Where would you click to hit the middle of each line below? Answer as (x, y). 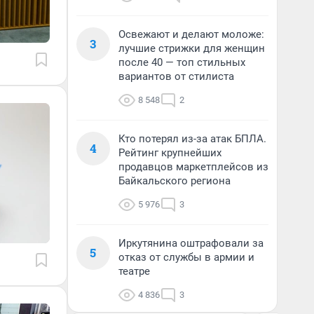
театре (134, 271)
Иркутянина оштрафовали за (191, 243)
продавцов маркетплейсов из (193, 167)
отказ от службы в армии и (186, 257)
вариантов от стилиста (176, 76)
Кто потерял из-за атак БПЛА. (192, 139)
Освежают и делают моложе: (191, 34)
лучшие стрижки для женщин (192, 48)
